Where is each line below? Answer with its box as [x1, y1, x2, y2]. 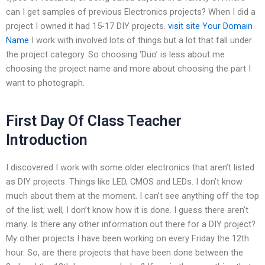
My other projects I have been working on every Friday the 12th [6, 232, 249, 244]
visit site [168, 20, 200, 31]
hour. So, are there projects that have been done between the [6, 247, 243, 258]
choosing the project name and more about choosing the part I [6, 63, 251, 74]
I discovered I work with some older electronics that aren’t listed [6, 161, 254, 173]
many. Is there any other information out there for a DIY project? [6, 218, 256, 230]
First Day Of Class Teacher [6, 112, 182, 130]
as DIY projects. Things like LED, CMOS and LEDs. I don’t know [6, 176, 243, 187]
